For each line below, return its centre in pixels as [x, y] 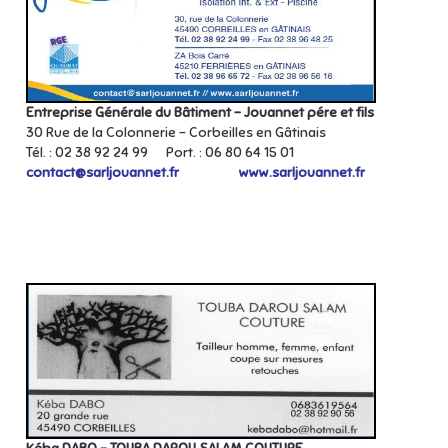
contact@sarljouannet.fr [102, 172]
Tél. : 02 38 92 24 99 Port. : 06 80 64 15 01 [160, 152]
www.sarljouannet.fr [302, 172]
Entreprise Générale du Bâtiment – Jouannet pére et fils [201, 112]
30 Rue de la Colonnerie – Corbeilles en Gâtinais [177, 132]
